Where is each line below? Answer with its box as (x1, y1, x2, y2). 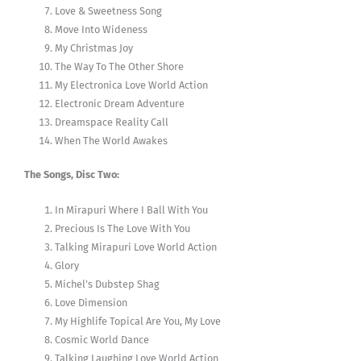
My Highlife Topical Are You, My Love (55, 314, 222, 327)
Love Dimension (55, 296, 128, 309)
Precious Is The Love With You (55, 222, 191, 234)
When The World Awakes (55, 135, 168, 147)
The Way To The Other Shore (55, 60, 185, 73)
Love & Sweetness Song (55, 5, 163, 18)
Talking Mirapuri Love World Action (55, 240, 218, 253)
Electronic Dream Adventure (55, 98, 185, 110)
